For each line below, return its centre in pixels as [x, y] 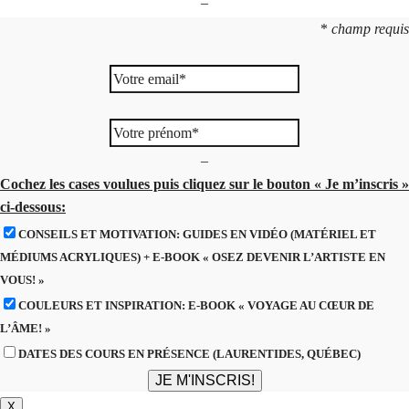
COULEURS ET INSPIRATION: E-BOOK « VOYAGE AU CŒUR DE [196, 305]
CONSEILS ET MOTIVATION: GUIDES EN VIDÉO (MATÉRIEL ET [197, 234]
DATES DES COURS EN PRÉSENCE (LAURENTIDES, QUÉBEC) [189, 353]
